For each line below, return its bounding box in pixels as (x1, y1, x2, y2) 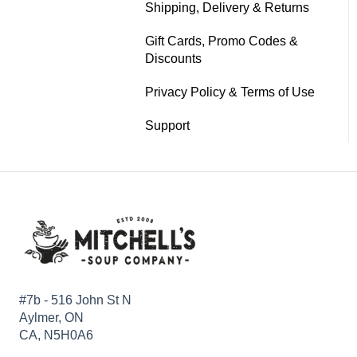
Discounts (145, 51, 202, 65)
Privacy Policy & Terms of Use (145, 84, 315, 99)
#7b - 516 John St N (19, 293, 131, 308)
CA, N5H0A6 (19, 328, 93, 343)
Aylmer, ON (19, 311, 84, 325)
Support (145, 118, 190, 132)
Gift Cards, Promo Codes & (145, 33, 298, 48)
